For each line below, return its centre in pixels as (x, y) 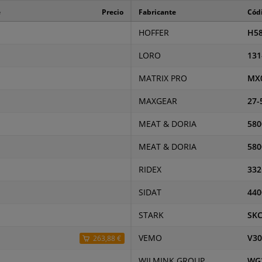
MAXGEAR (158, 101)
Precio (113, 12)
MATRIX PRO (163, 78)
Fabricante (157, 12)
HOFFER (154, 32)
